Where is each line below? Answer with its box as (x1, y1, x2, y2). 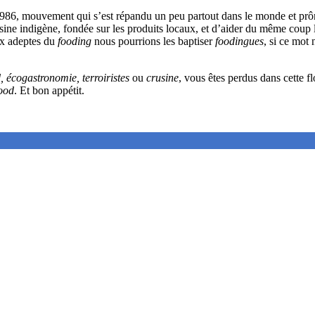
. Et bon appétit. (14, 84, 84, 96)
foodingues (215, 34, 264, 47)
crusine (146, 71, 179, 84)
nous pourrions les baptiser (91, 34, 215, 47)
